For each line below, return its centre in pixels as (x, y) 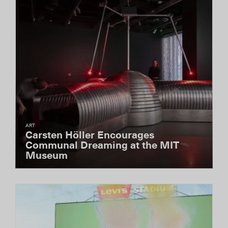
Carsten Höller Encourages (90, 135)
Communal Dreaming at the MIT (102, 146)
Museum (47, 156)
